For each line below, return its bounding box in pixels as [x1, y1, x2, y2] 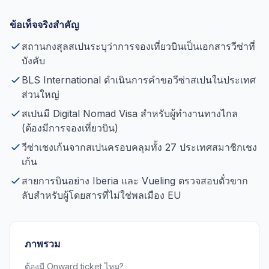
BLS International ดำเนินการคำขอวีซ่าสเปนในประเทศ [22, 74, 256, 86]
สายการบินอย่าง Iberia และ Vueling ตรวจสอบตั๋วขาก [22, 175, 248, 187]
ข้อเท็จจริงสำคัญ [10, 19, 79, 31]
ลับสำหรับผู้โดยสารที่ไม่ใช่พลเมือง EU [22, 189, 181, 201]
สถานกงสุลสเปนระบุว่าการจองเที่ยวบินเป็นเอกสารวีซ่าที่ [22, 40, 255, 52]
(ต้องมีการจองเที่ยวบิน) [22, 122, 118, 134]
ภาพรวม [25, 238, 61, 250]
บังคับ [22, 55, 45, 67]
